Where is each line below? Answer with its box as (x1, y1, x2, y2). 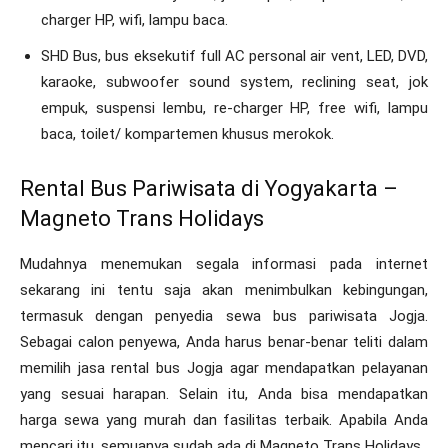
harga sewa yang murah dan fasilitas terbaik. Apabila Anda (20, 410, 428, 429)
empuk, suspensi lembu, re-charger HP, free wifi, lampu (41, 98, 428, 117)
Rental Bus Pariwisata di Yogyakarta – (20, 175, 398, 201)
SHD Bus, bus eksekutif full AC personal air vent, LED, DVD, (41, 46, 428, 65)
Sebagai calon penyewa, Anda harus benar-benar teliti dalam (20, 332, 428, 351)
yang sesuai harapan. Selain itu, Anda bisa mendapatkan (20, 384, 428, 403)
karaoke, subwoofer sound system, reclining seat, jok (41, 72, 428, 91)
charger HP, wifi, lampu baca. (41, 10, 228, 29)
